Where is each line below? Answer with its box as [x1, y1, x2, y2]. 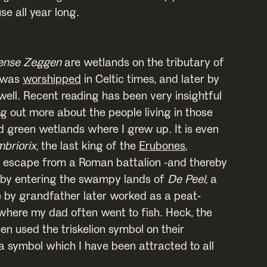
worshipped [22, 71, 81, 85]
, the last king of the [36, 138, 139, 152]
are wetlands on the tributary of [61, 54, 224, 69]
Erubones [138, 138, 185, 152]
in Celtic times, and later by [80, 71, 219, 85]
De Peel [167, 171, 206, 185]
